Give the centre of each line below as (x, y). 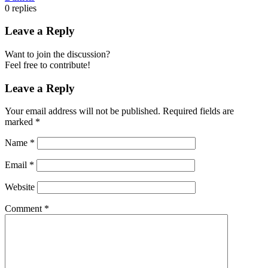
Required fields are (198, 111)
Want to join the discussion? (57, 54)
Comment (25, 209)
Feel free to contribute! (48, 65)
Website (20, 187)
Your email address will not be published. (83, 111)
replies (24, 8)
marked (20, 122)
